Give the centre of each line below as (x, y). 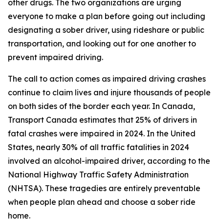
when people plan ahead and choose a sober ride (102, 202)
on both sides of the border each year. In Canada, (101, 106)
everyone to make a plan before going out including (107, 16)
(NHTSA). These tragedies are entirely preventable (104, 188)
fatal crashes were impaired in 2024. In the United (102, 133)
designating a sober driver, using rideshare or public (106, 30)
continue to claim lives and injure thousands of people (109, 92)
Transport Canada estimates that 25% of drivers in (102, 120)
